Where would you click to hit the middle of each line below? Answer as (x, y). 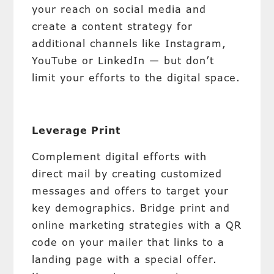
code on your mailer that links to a (128, 242)
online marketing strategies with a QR (137, 225)
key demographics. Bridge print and (131, 208)
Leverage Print (76, 130)
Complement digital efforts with (120, 157)
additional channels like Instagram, (129, 43)
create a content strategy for (113, 26)
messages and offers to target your (131, 191)
